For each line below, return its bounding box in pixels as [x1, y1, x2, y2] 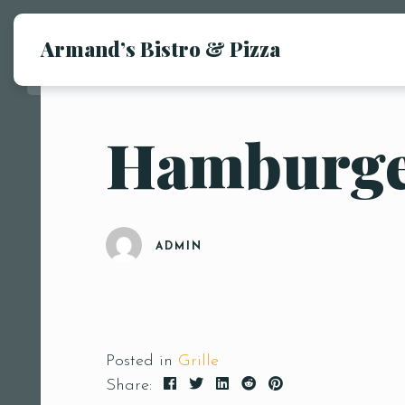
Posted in [106, 353, 178, 370]
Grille [178, 353, 219, 370]
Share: [106, 377, 152, 394]
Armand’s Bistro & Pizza [41, 35, 280, 62]
